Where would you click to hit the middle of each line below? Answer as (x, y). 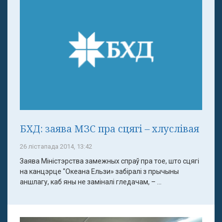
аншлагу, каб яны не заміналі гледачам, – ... (91, 182)
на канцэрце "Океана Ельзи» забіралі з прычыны (99, 172)
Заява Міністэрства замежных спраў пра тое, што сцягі (110, 161)
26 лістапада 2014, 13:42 (56, 147)
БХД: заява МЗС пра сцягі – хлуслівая (110, 129)
